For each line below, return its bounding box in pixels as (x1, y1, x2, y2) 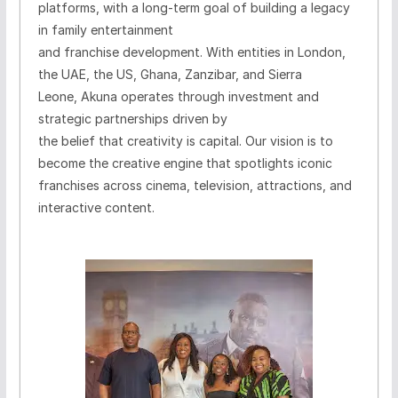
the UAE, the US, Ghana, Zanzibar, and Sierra (37, 67, 302, 83)
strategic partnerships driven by (37, 111, 227, 127)
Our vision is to (244, 133, 333, 149)
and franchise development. (37, 44, 203, 60)
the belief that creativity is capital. (37, 133, 242, 149)
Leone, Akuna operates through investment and (37, 89, 319, 105)
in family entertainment (37, 22, 173, 38)
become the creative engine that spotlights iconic (37, 155, 332, 171)
